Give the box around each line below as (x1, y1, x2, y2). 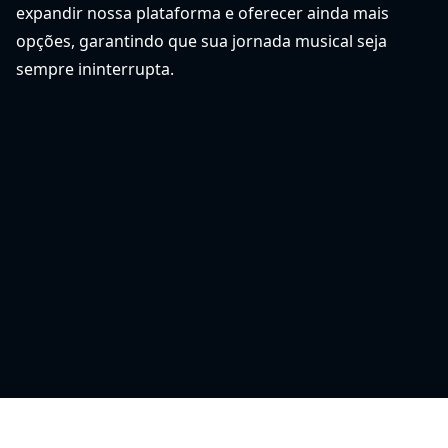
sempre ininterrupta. (16, 58, 174, 80)
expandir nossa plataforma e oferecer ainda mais (16, 2, 389, 24)
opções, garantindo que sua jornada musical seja (16, 30, 387, 52)
